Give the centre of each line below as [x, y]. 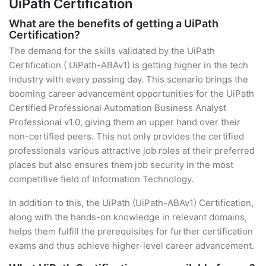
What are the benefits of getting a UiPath [114, 23]
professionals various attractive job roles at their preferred [132, 151]
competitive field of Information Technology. [101, 179]
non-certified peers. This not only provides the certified [126, 136]
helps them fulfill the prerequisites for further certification [131, 231]
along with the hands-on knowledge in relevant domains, [128, 217]
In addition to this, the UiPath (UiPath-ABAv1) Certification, [131, 203]
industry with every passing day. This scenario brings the [129, 79]
